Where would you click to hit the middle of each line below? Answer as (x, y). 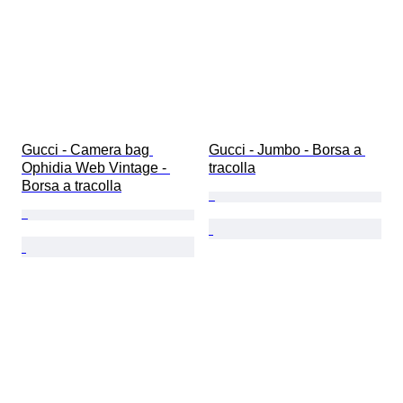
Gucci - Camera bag (87, 149)
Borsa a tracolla (72, 185)
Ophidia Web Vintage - (96, 167)
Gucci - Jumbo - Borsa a (287, 149)
